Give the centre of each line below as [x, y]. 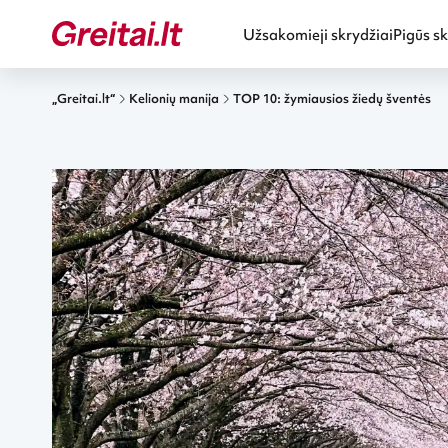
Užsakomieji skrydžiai [318, 34]
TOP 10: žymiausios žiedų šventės [332, 98]
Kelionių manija [174, 98]
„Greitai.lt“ [83, 98]
